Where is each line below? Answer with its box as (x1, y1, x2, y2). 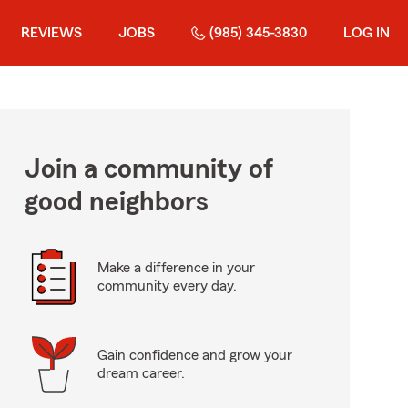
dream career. (97, 366, 185, 381)
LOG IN (343, 25, 390, 40)
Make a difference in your (97, 260, 255, 275)
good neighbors (24, 189, 209, 216)
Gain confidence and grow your (97, 348, 292, 362)
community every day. (97, 279, 237, 293)
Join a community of (24, 156, 273, 183)
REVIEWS (21, 25, 82, 40)
